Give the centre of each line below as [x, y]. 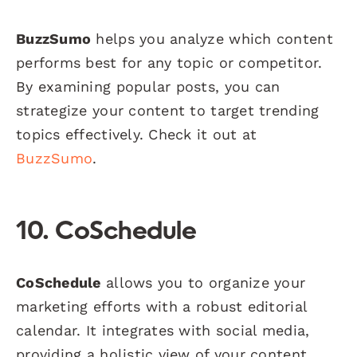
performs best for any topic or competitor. [169, 62]
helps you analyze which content [212, 38]
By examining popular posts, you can [148, 86]
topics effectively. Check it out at [137, 134]
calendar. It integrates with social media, [163, 330]
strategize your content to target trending [168, 110]
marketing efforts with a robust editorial [162, 306]
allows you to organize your [203, 282]
